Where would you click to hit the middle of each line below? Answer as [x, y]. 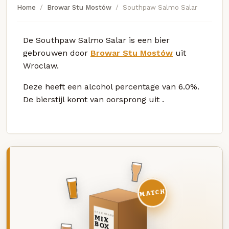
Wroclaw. [41, 65]
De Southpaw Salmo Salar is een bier [96, 40]
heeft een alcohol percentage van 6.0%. [122, 86]
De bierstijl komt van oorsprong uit [93, 99]
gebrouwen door [57, 53]
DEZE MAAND [104, 214]
